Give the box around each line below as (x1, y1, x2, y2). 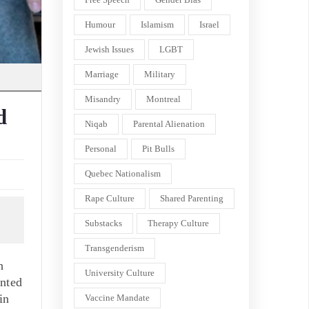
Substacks (85, 218, 122, 228)
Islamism (141, 19, 174, 30)
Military (144, 69, 175, 79)
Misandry (85, 94, 121, 104)
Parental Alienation (133, 119, 205, 129)
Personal (85, 143, 117, 154)
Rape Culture (85, 193, 134, 203)
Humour (85, 19, 115, 30)
